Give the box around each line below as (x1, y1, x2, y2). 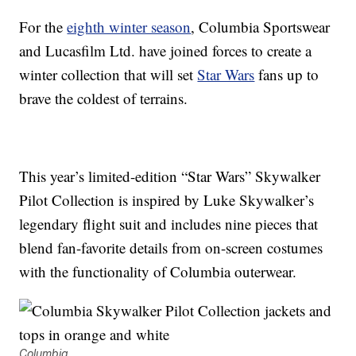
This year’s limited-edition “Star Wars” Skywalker (19, 166, 321, 187)
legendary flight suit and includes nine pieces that (19, 214, 319, 234)
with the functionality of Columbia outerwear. (19, 261, 297, 282)
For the (19, 17, 68, 37)
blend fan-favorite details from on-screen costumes (19, 238, 323, 258)
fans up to (254, 64, 319, 85)
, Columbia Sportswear (191, 17, 331, 37)
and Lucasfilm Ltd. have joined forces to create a (19, 41, 312, 61)
